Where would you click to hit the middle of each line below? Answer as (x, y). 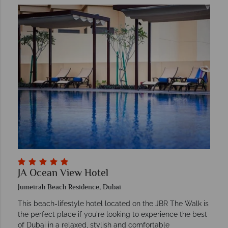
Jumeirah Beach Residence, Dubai (69, 188)
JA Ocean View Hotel (63, 174)
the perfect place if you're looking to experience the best (112, 214)
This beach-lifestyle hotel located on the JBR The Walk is (113, 203)
